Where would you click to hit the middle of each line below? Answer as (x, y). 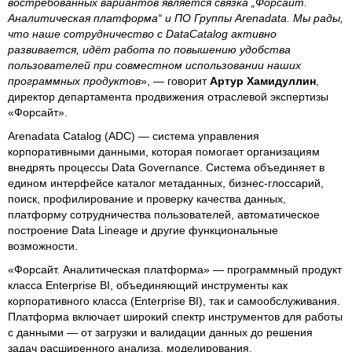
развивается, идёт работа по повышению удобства (149, 49)
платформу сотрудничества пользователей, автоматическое (164, 214)
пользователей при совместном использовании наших (154, 65)
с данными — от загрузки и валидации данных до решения (160, 332)
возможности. (43, 246)
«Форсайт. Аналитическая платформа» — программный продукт (175, 269)
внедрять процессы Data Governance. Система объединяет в (166, 167)
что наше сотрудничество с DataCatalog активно (142, 34)
